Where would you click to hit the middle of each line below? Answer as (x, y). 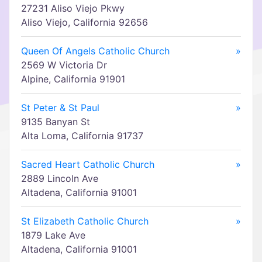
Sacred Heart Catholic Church (88, 164)
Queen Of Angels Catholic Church (95, 51)
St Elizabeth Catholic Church (85, 221)
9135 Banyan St (56, 122)
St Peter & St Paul (60, 108)
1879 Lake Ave (53, 235)
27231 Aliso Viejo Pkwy (73, 8)
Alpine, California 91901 (73, 79)
